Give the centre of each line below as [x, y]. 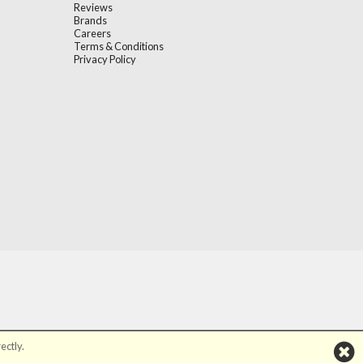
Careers [92, 33]
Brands [90, 20]
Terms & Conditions [119, 46]
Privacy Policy [105, 59]
